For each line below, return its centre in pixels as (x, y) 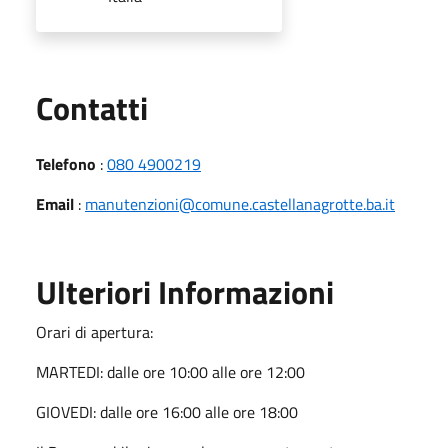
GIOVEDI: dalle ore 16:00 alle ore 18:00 (167, 411)
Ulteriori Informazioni (185, 291)
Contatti (92, 107)
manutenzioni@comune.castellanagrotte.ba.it (240, 203)
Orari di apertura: (94, 331)
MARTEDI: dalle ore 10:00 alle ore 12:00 (170, 371)
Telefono (66, 163)
